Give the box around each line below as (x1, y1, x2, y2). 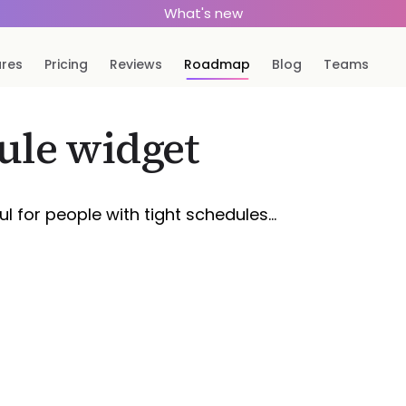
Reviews (110, 55, 163, 73)
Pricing (44, 55, 89, 73)
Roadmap (184, 55, 251, 73)
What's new (163, 4, 243, 23)
